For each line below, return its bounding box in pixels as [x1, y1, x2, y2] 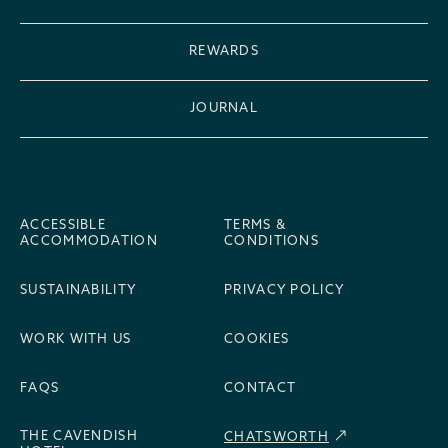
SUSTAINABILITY [20, 284, 138, 297]
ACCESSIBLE [20, 219, 107, 232]
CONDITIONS [224, 235, 320, 248]
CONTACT [224, 382, 297, 395]
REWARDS [188, 45, 260, 58]
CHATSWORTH [224, 431, 329, 444]
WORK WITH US [20, 333, 132, 346]
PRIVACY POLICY [224, 284, 346, 297]
